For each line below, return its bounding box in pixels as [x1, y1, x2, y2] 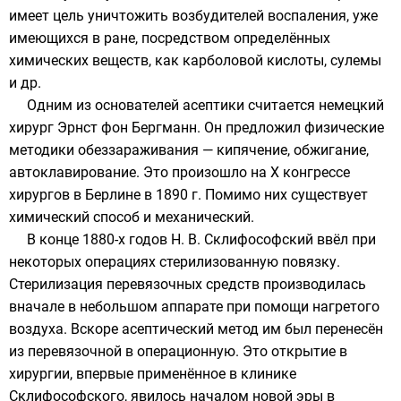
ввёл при [313, 231, 376, 248]
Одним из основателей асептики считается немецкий [27, 97, 384, 114]
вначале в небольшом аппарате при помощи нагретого [9, 298, 380, 315]
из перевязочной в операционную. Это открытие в [9, 343, 347, 360]
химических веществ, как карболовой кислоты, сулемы [9, 52, 381, 69]
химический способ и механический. [9, 209, 254, 226]
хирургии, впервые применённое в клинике [9, 365, 296, 382]
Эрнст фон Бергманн [57, 119, 197, 136]
